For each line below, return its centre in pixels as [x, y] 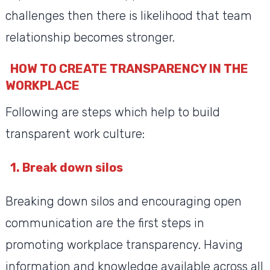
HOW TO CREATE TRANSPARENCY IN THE [129, 69]
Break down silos [72, 168]
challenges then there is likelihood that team [128, 16]
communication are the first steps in [105, 223]
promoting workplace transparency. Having [124, 245]
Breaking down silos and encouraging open [123, 202]
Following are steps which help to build [112, 112]
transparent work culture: [75, 134]
